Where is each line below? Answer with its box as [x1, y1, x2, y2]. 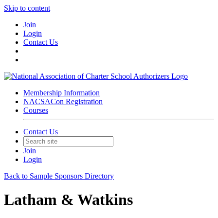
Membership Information [23, 89, 100, 97]
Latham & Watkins [4, 191, 133, 209]
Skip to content [4, 4, 50, 12]
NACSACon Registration [23, 97, 103, 106]
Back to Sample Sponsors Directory [4, 172, 114, 180]
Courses [23, 106, 48, 114]
